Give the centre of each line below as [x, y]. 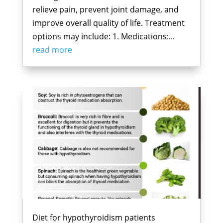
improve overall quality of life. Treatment [108, 23]
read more [52, 50]
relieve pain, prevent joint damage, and [105, 9]
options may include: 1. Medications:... [103, 36]
